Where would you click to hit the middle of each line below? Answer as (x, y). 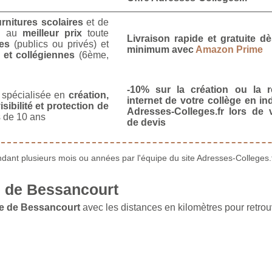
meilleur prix (52, 33)
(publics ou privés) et (59, 44)
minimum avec (161, 49)
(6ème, (92, 55)
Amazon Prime (229, 49)
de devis (146, 122)
